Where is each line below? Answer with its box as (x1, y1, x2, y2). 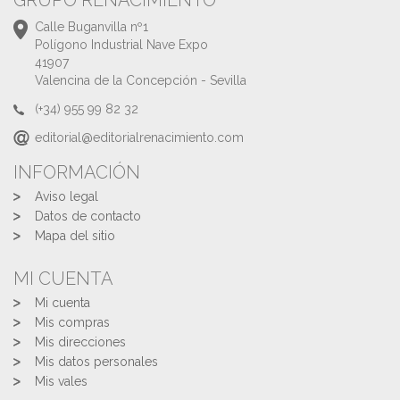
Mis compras (35, 315, 110, 329)
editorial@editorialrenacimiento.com (35, 130, 244, 145)
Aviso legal (35, 189, 98, 204)
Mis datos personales (35, 354, 158, 369)
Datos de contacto (35, 209, 141, 223)
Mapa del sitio (35, 229, 115, 243)
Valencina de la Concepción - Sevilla (35, 73, 246, 87)
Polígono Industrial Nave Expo (35, 37, 208, 52)
